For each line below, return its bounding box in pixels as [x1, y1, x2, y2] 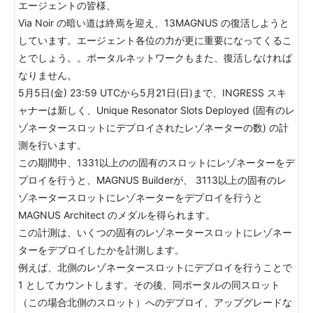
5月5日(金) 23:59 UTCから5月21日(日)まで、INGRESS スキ [18, 87, 286, 99]
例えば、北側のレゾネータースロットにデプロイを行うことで [18, 261, 292, 273]
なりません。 [18, 69, 77, 81]
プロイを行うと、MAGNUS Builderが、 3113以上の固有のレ [18, 174, 286, 186]
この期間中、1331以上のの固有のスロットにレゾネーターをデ [18, 156, 295, 168]
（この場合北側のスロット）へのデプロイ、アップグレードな [18, 296, 292, 308]
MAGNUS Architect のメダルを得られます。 [18, 209, 215, 221]
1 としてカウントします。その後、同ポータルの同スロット [18, 279, 280, 291]
